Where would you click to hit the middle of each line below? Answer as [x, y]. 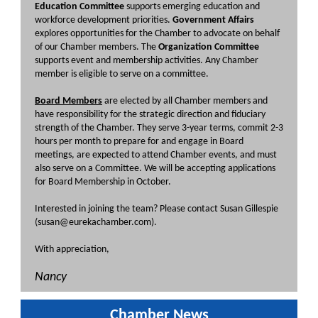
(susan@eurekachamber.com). [96, 223]
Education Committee [79, 7]
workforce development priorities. [104, 20]
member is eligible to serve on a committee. [122, 74]
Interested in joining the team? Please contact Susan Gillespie [157, 209]
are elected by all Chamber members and [185, 101]
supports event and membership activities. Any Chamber [147, 61]
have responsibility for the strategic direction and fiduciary [150, 115]
